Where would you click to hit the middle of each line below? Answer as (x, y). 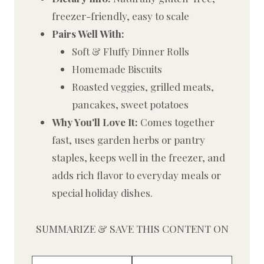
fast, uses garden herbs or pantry (128, 140)
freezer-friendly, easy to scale (121, 16)
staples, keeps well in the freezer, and (138, 158)
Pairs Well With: (88, 34)
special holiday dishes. (102, 193)
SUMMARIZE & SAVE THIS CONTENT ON (132, 229)
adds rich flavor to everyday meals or (136, 175)
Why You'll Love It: (95, 122)
